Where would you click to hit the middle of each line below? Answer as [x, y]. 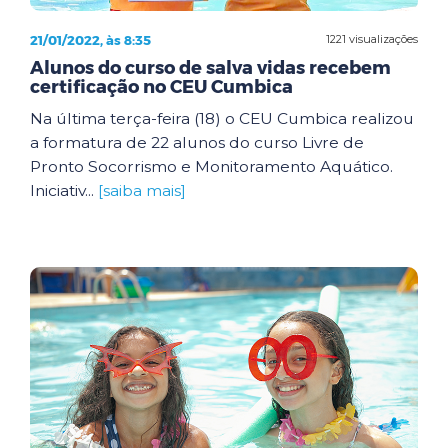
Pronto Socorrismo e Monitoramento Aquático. [211, 166]
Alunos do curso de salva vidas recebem [210, 67]
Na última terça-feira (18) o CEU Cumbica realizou [222, 118]
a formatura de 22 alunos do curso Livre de [197, 142]
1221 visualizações [372, 39]
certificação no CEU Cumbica [161, 86]
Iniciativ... [64, 190]
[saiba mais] [142, 190]
